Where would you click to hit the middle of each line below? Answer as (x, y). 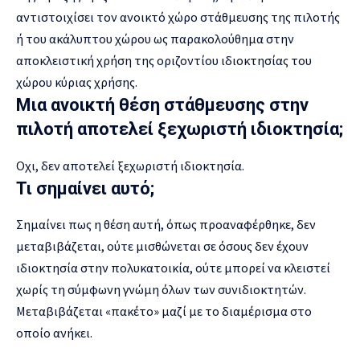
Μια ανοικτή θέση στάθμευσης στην (162, 105)
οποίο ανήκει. (54, 332)
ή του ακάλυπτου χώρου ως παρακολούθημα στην (155, 39)
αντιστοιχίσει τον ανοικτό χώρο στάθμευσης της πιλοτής (178, 17)
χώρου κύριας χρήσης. (77, 82)
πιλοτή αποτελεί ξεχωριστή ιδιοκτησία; (180, 129)
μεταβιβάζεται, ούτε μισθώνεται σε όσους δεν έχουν (162, 245)
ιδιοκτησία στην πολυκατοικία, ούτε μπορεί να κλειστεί (173, 267)
